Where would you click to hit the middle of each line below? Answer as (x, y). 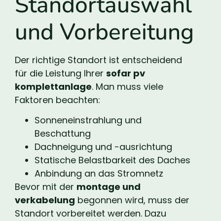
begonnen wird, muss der (132, 200)
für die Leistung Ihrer (60, 73)
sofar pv (126, 73)
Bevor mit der (46, 187)
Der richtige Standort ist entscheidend (98, 60)
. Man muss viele (128, 86)
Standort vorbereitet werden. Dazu (91, 214)
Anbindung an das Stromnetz (99, 174)
